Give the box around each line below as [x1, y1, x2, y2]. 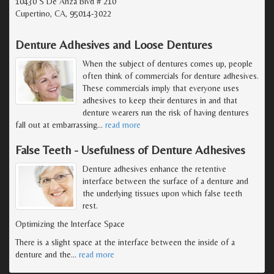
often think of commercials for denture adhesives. [83, 70, 259, 81]
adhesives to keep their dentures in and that [83, 95, 237, 105]
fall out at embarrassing [15, 119, 97, 130]
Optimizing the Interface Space [15, 218, 125, 229]
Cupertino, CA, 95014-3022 [15, 8, 111, 18]
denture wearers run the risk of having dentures [83, 107, 249, 117]
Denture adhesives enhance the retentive [83, 163, 226, 174]
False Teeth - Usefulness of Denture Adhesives [15, 142, 245, 157]
